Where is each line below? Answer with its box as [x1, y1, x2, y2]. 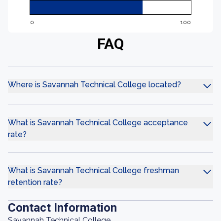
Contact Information [8, 201, 117, 215]
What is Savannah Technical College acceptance [8, 118, 188, 127]
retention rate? [8, 178, 62, 187]
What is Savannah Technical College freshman [8, 166, 179, 175]
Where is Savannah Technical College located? [8, 80, 181, 89]
